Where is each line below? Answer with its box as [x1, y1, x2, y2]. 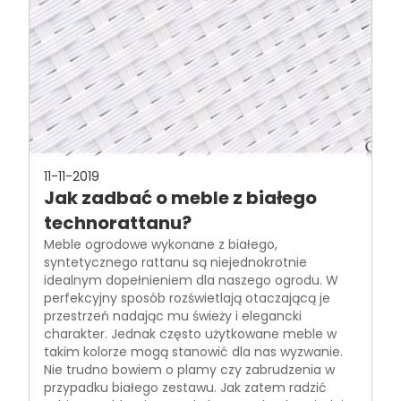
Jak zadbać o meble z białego [44, 185, 317, 210]
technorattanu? [44, 210, 192, 235]
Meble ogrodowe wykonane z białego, [44, 235, 277, 253]
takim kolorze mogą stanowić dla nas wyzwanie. [44, 343, 343, 361]
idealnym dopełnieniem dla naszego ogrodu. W [44, 271, 338, 289]
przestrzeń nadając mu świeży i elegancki [44, 307, 302, 325]
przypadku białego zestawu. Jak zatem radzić [44, 379, 327, 397]
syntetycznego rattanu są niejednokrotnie [44, 253, 307, 271]
